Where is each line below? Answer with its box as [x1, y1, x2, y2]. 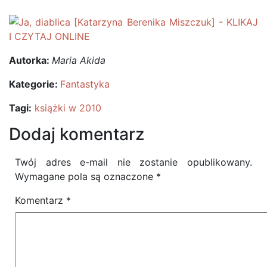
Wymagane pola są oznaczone [15, 170, 156, 182]
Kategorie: [9, 78, 60, 90]
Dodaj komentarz [9, 124, 144, 144]
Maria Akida [52, 54, 105, 66]
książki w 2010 [35, 102, 101, 114]
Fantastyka [60, 78, 110, 90]
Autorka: [9, 54, 52, 66]
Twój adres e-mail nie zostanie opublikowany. [15, 156, 252, 168]
